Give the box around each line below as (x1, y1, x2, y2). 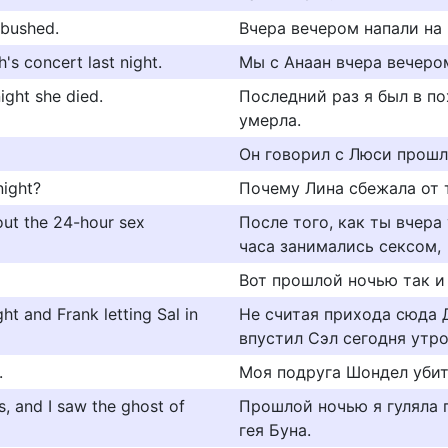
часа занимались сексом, (239, 236, 441, 256)
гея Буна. (239, 420, 311, 440)
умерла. (239, 110, 301, 130)
